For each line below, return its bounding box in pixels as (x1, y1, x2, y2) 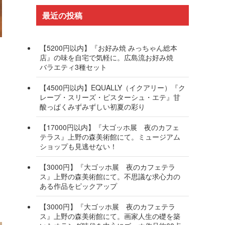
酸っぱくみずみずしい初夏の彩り (40, 101, 145, 111)
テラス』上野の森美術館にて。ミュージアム (40, 131, 180, 142)
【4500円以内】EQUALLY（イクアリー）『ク (40, 82, 185, 92)
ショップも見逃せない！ (40, 141, 117, 151)
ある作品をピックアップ (40, 180, 117, 191)
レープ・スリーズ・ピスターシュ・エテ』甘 (40, 91, 180, 102)
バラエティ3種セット (40, 61, 107, 72)
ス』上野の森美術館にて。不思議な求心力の (40, 171, 180, 181)
